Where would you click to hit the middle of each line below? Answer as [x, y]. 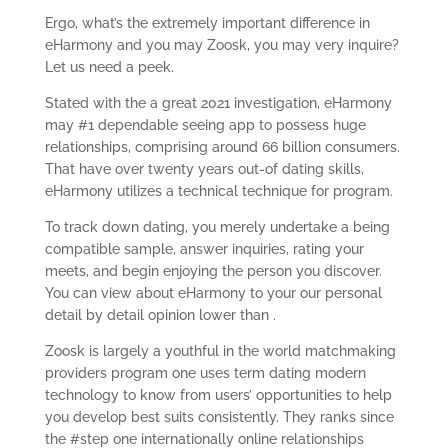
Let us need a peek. [109, 67]
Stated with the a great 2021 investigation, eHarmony [218, 103]
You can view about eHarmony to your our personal [213, 293]
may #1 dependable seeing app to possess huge [205, 125]
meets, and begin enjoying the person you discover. [213, 271]
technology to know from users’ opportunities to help [218, 395]
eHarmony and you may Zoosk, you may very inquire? [221, 45]
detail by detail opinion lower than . [160, 315]
